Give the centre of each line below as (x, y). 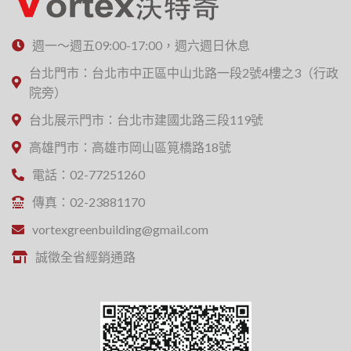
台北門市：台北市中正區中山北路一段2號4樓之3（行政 (184, 73)
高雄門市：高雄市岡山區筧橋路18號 (130, 147)
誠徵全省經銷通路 (85, 257)
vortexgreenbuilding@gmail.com (120, 230)
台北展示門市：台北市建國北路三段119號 (146, 120)
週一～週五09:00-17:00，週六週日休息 (141, 45)
